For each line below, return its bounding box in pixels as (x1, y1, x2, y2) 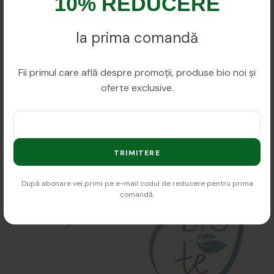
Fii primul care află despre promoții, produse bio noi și (18, 66, 256, 79)
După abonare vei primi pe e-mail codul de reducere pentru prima (21, 179, 253, 188)
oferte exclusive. (100, 81, 174, 94)
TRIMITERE (114, 147, 160, 158)
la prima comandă (76, 28, 198, 47)
